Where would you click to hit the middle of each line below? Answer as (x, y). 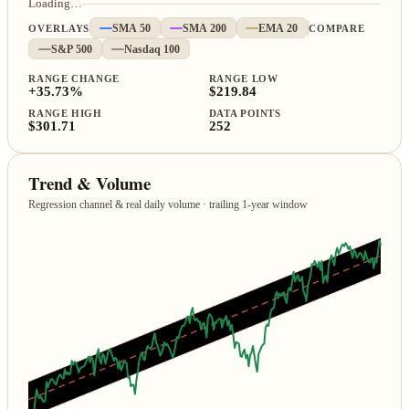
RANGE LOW (243, 79)
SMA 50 (131, 28)
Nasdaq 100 (152, 49)
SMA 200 (205, 28)
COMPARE (337, 28)
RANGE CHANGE (74, 79)
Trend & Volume (90, 184)
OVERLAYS (59, 28)
